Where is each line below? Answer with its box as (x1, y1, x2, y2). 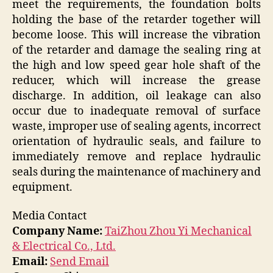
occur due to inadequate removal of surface (12, 104, 261, 118)
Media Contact (12, 209, 87, 224)
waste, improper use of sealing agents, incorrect (12, 119, 261, 133)
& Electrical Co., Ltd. (12, 239, 116, 254)
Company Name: (12, 224, 102, 239)
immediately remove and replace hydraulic (12, 149, 261, 164)
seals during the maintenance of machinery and (12, 165, 261, 179)
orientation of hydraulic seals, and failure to (12, 134, 261, 149)
